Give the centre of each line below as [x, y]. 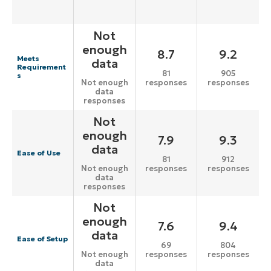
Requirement [41, 67]
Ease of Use [39, 153]
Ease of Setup [42, 239]
